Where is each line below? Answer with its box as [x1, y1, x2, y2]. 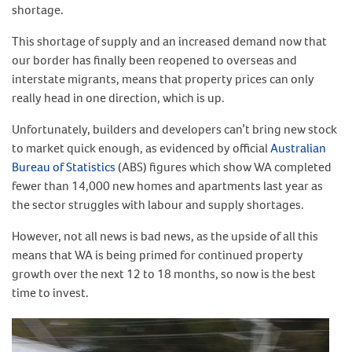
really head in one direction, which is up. [12, 89, 225, 106]
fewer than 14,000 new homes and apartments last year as [12, 177, 323, 194]
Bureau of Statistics [12, 158, 115, 175]
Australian [270, 139, 326, 156]
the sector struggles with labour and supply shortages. [12, 196, 304, 213]
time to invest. [12, 284, 89, 301]
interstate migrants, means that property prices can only [12, 70, 314, 87]
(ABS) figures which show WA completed [115, 158, 332, 175]
